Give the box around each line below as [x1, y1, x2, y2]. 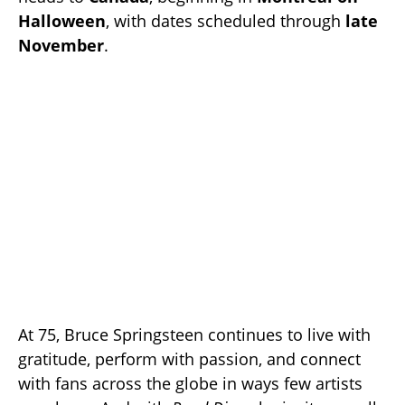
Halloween [18, 9, 106, 32]
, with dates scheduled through [106, 9, 345, 32]
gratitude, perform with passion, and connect [18, 348, 361, 371]
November [18, 33, 104, 56]
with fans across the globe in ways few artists [18, 372, 363, 395]
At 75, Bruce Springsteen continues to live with [18, 324, 371, 346]
